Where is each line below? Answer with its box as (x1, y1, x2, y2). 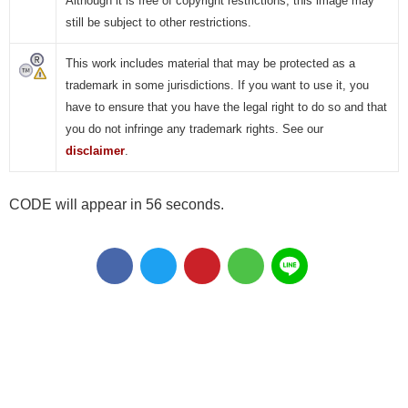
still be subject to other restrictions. (66, 15, 251, 30)
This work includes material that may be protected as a (66, 56, 355, 71)
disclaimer (66, 144, 125, 158)
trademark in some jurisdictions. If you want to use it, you (66, 78, 369, 93)
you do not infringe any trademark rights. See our (66, 122, 323, 137)
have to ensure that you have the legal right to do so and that (66, 100, 387, 115)
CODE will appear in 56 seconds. (9, 197, 224, 213)
